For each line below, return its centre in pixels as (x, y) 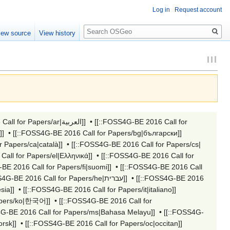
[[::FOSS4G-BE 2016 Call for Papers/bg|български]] (97, 133)
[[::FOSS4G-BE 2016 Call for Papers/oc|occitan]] (104, 223)
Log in (161, 10)
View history (57, 33)
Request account (198, 10)
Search (100, 26)
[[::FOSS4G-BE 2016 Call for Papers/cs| (136, 144)
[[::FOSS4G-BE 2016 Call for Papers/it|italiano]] (100, 189)
